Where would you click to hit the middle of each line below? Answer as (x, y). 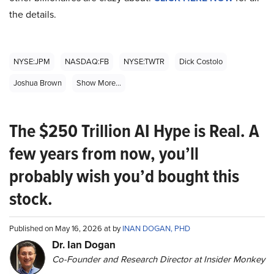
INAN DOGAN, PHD (156, 229)
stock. (31, 199)
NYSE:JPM (32, 62)
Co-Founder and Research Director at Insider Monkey (158, 260)
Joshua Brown (38, 83)
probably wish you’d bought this (124, 176)
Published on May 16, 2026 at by (66, 229)
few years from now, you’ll (104, 154)
